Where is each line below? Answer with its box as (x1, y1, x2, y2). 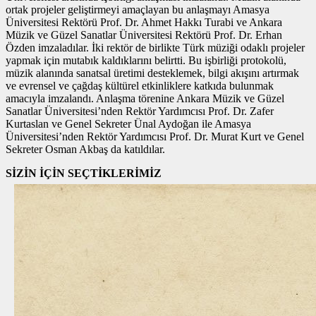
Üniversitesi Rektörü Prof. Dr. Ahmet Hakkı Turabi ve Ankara (6, 16, 282, 28)
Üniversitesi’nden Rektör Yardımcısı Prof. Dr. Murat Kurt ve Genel (6, 130, 304, 142)
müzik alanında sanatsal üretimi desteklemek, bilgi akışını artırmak (6, 66, 299, 79)
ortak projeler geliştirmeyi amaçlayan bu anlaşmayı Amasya (6, 3, 269, 16)
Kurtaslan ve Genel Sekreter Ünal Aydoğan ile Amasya (6, 117, 251, 130)
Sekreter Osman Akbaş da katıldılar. (6, 142, 165, 155)
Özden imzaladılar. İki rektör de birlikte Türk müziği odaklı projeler (6, 41, 305, 54)
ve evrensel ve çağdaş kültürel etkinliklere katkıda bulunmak (6, 79, 274, 92)
